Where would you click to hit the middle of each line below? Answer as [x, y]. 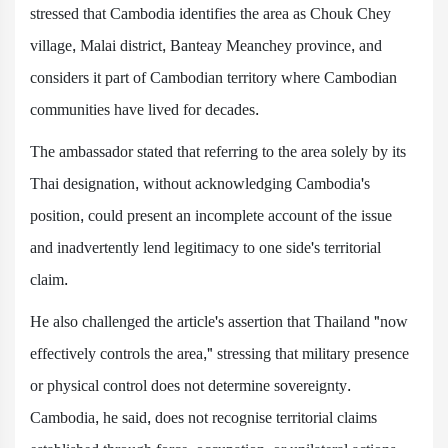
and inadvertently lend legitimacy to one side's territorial [205, 247]
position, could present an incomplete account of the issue [211, 215]
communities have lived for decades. [144, 109]
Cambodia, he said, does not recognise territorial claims [203, 417]
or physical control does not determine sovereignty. [190, 385]
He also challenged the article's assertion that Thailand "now [219, 321]
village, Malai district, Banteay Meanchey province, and [206, 45]
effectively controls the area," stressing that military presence [219, 353]
